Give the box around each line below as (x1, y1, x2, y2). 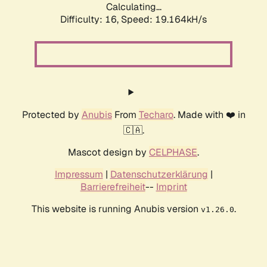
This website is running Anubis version (31, 203, 201, 216)
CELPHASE (149, 146, 197, 159)
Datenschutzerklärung (110, 168, 208, 181)
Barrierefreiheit (80, 181, 145, 194)
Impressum (54, 168, 103, 181)
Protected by (21, 108, 82, 122)
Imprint (156, 181, 187, 194)
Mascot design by (68, 146, 149, 159)
